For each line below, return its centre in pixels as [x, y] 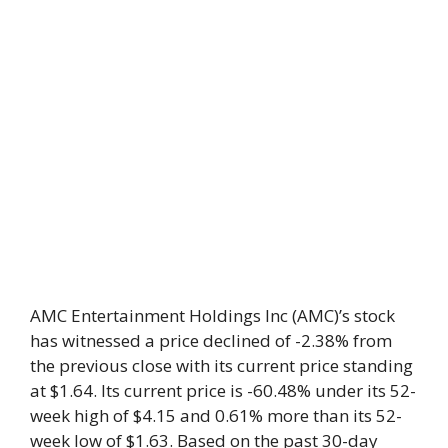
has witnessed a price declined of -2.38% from [211, 340]
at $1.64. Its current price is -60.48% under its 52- [223, 390]
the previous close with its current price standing [221, 365]
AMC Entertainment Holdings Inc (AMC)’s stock [212, 315]
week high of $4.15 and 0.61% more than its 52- [216, 415]
